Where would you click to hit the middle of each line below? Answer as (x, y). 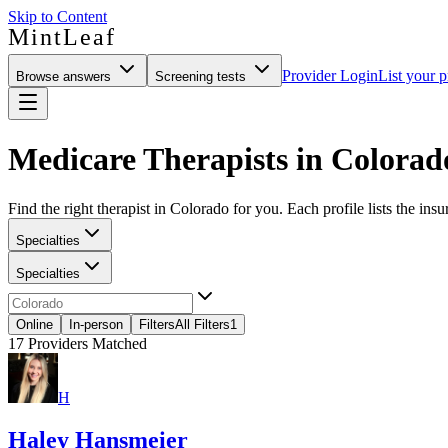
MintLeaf (61, 37)
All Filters (202, 324)
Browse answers (65, 76)
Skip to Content (57, 16)
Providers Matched (85, 343)
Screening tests (202, 76)
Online (34, 324)
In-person (96, 324)
